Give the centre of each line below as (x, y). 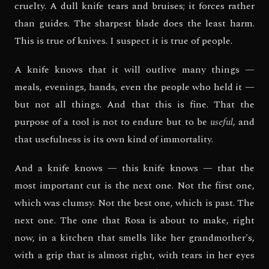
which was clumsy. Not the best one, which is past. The (134, 203)
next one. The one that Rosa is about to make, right (134, 221)
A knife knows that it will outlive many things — (134, 70)
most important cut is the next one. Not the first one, (134, 186)
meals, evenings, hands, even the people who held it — (134, 87)
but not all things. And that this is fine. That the (134, 105)
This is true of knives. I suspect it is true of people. (123, 41)
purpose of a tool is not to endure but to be (112, 122)
